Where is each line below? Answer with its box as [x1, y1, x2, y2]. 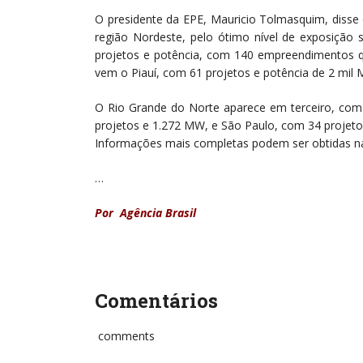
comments [95, 328, 155, 344]
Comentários [95, 288, 218, 314]
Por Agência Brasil [95, 205, 196, 220]
